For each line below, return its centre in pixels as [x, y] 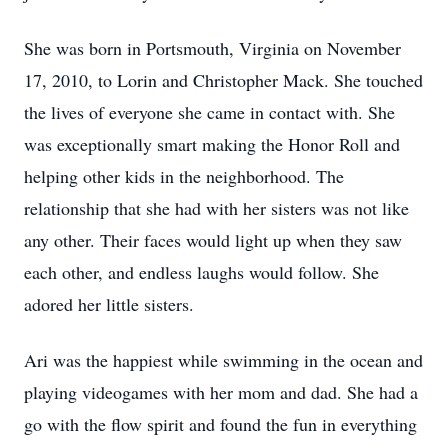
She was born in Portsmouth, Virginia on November [212, 48]
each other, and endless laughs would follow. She [201, 272]
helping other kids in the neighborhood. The [184, 176]
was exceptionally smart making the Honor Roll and [212, 144]
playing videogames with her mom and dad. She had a [221, 392]
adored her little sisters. [109, 304]
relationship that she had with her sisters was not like [216, 208]
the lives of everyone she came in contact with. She [209, 112]
